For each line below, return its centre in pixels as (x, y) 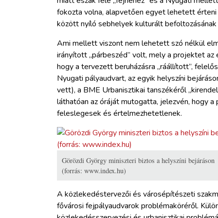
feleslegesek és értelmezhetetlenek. (119, 113)
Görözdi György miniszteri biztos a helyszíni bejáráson (138, 160)
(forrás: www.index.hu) (94, 170)
